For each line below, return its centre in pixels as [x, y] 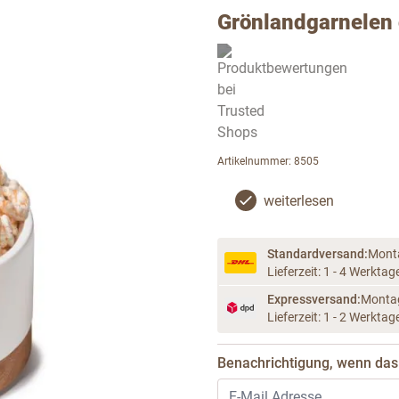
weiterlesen [299, 201]
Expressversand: [314, 300]
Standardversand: [318, 254]
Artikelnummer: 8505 [268, 162]
